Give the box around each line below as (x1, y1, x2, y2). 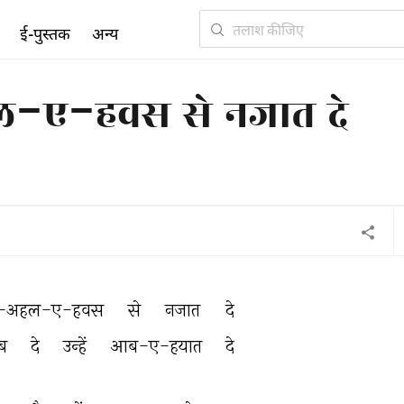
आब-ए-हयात (109, 335, 207, 357)
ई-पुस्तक (20, 23, 70, 43)
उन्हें (62, 335, 91, 357)
